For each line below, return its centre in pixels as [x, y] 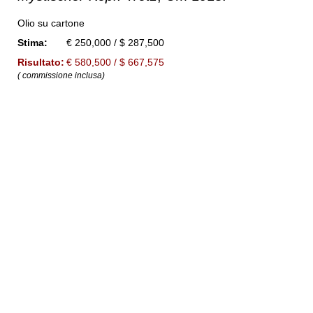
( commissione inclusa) [61, 75]
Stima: [33, 43]
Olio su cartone [51, 23]
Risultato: [41, 62]
